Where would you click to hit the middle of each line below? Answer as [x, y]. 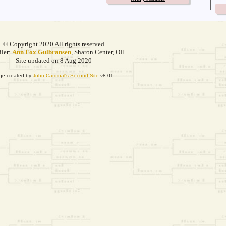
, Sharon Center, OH [98, 52]
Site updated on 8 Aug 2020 [54, 60]
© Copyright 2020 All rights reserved [54, 44]
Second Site [84, 75]
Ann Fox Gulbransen [42, 52]
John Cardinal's [51, 75]
